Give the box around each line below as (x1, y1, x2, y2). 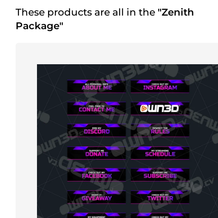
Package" (16, 20, 63, 32)
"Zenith (158, 6, 194, 18)
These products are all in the (16, 6, 158, 18)
